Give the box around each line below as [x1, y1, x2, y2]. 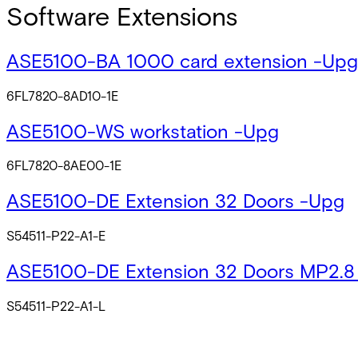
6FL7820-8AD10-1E [6, 87, 118, 103]
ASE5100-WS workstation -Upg [6, 118, 279, 142]
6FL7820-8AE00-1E [6, 157, 121, 173]
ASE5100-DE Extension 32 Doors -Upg [6, 189, 344, 213]
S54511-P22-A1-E [6, 228, 105, 244]
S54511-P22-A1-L [6, 298, 105, 314]
